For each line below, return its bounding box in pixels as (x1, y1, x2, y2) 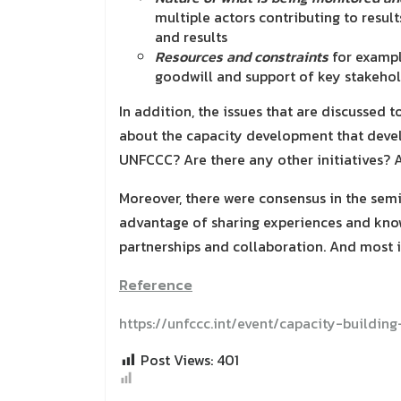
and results (155, 26, 227, 48)
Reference (119, 274, 192, 296)
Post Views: (141, 349, 213, 371)
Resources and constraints (155, 46, 328, 68)
